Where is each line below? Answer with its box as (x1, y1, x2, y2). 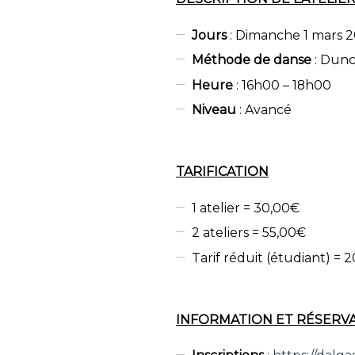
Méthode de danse (192, 52, 312, 67)
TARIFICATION (175, 164, 269, 180)
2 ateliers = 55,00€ (192, 225, 307, 240)
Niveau (192, 102, 237, 117)
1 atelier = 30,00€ (192, 200, 300, 216)
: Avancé (236, 102, 292, 117)
